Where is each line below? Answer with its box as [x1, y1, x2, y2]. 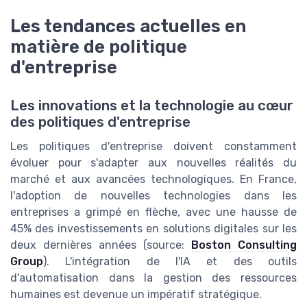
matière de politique [10, 36, 187, 57]
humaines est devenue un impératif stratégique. [10, 287, 262, 301]
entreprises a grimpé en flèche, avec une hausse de [10, 205, 297, 219]
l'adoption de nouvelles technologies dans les [10, 188, 297, 202]
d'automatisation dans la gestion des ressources [10, 271, 297, 284]
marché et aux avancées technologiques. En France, [10, 172, 297, 186]
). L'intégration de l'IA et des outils [43, 254, 297, 268]
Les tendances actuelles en [10, 15, 246, 36]
